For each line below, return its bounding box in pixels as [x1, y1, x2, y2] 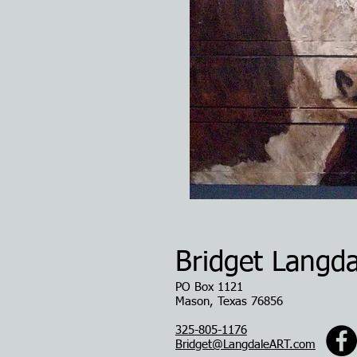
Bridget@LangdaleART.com [175, 339, 316, 351]
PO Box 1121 [175, 281, 243, 293]
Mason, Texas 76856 [175, 296, 283, 308]
